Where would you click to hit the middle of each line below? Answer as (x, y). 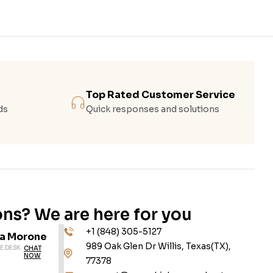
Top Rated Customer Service (161, 95)
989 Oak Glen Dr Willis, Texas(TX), (159, 246)
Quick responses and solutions (153, 109)
